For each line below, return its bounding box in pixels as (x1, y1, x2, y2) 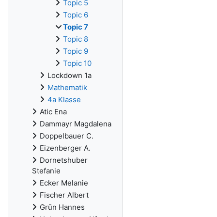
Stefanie (32, 166, 61, 175)
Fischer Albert (40, 190, 89, 200)
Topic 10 (63, 59, 92, 68)
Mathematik (47, 83, 87, 92)
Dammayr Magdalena (40, 119, 111, 128)
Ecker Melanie (40, 178, 88, 187)
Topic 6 (63, 10, 88, 19)
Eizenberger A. (40, 143, 91, 153)
